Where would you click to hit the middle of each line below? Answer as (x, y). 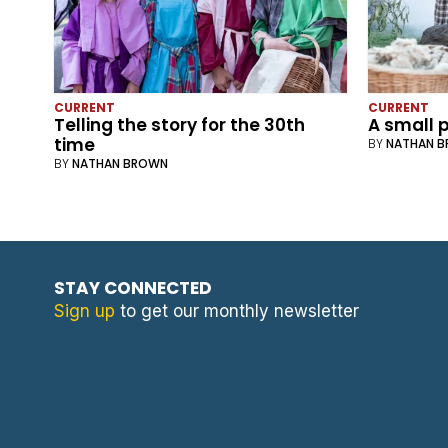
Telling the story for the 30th (179, 125)
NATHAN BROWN (119, 164)
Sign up (84, 311)
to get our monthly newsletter (236, 311)
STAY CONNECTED (132, 288)
